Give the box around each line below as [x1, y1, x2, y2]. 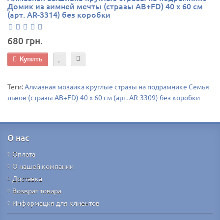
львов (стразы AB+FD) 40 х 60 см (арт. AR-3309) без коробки [7, 93, 200, 102]
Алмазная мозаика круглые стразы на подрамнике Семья [25, 82, 209, 91]
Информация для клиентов [12, 198, 100, 207]
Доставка [12, 174, 42, 183]
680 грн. [7, 34, 43, 47]
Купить [20, 54, 43, 63]
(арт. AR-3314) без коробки [7, 8, 110, 20]
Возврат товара [12, 186, 61, 195]
